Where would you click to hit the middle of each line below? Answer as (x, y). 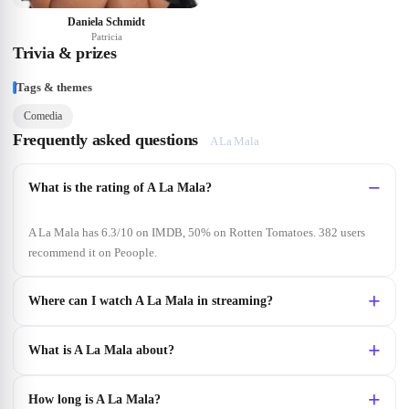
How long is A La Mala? (94, 400)
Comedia (43, 116)
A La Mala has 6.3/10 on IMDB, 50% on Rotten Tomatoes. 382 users (197, 233)
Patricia (106, 37)
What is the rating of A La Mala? (120, 188)
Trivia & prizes (65, 53)
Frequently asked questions (106, 140)
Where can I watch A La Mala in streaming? (151, 301)
